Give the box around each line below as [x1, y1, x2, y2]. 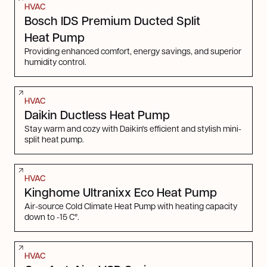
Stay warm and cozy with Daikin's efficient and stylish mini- [24, 122, 242, 133]
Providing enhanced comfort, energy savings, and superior [24, 45, 242, 56]
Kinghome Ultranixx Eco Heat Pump [24, 184, 218, 200]
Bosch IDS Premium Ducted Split [24, 12, 201, 28]
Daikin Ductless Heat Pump [24, 106, 170, 122]
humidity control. [24, 55, 87, 67]
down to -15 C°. [24, 210, 80, 222]
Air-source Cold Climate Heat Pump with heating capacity [24, 200, 238, 211]
